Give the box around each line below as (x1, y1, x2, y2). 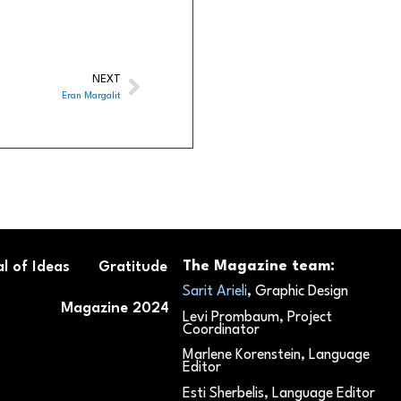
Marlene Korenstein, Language (183, 348, 371, 363)
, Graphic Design (247, 285, 349, 300)
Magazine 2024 (61, 301, 170, 316)
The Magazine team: (183, 259, 336, 274)
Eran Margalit (62, 90, 121, 100)
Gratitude (98, 260, 168, 275)
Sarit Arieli (183, 285, 248, 300)
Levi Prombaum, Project (183, 310, 333, 325)
